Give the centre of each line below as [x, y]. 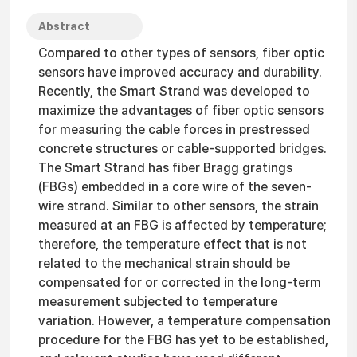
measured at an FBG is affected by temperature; [182, 225]
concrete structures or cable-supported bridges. [182, 149]
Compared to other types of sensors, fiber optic [181, 53]
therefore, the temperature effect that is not [173, 244]
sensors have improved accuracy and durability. [180, 72]
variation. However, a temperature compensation [184, 321]
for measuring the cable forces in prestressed [174, 129]
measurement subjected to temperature [158, 302]
